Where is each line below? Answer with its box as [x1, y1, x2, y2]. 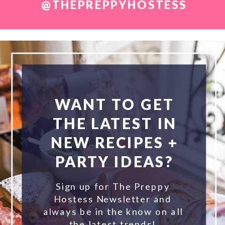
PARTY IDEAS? [55, 152, 174, 170]
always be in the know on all [43, 206, 183, 217]
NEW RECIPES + [51, 133, 179, 151]
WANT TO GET [55, 95, 175, 114]
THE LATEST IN [52, 115, 177, 133]
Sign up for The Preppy [55, 180, 170, 192]
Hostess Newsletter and [54, 193, 172, 205]
